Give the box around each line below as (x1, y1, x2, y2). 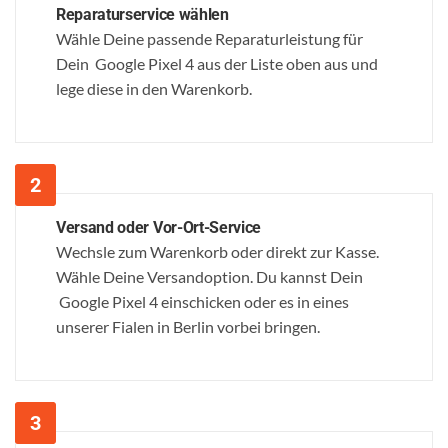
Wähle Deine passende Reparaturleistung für (56, 29, 363, 49)
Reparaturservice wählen (56, 5, 229, 25)
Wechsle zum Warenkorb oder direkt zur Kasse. (56, 242, 379, 262)
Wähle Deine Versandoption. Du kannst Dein (56, 267, 363, 287)
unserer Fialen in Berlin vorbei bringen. (56, 317, 320, 337)
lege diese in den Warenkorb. (56, 79, 252, 99)
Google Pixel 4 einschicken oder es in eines (56, 292, 349, 312)
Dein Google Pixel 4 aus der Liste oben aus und (56, 54, 378, 74)
